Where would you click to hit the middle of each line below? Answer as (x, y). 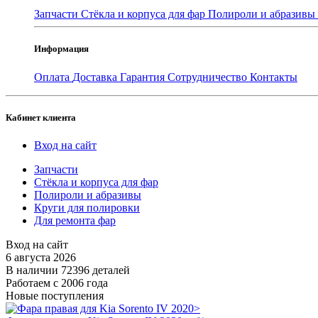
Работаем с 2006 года (57, 283)
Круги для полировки (87, 207)
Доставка (96, 77)
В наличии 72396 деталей (68, 270)
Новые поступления (55, 295)
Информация (61, 49)
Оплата (53, 77)
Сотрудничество (209, 77)
